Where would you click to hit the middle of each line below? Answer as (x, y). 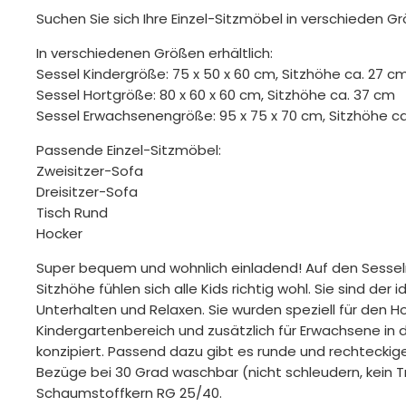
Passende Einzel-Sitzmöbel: (129, 150)
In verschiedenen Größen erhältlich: (155, 53)
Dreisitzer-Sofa (89, 192)
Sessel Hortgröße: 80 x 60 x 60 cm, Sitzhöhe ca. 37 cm (216, 95)
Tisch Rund (74, 213)
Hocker (62, 234)
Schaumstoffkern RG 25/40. (130, 393)
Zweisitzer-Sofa (92, 171)
